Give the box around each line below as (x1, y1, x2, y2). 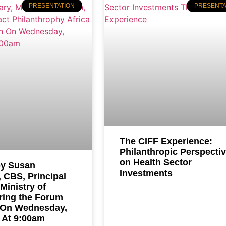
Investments (119, 168, 173, 179)
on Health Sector (119, 157, 192, 168)
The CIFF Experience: (119, 136, 212, 147)
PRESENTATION (29, 2, 75, 10)
